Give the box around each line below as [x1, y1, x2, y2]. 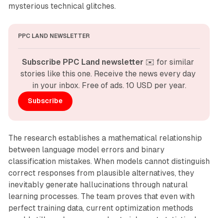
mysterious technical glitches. [8, 1, 116, 11]
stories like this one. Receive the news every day [20, 69, 196, 78]
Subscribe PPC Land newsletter [22, 57, 144, 67]
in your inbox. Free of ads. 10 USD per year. [32, 80, 186, 90]
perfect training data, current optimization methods [8, 203, 193, 213]
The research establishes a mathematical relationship [8, 133, 202, 143]
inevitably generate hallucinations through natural [8, 180, 188, 189]
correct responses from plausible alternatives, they [8, 168, 194, 178]
